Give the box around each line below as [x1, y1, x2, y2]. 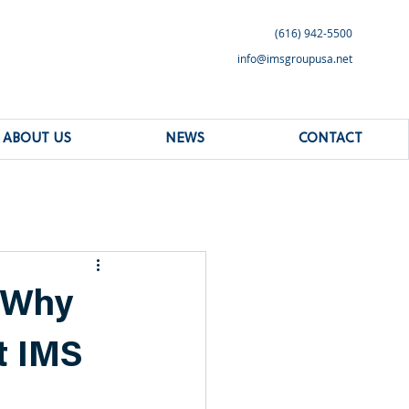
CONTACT [298, 131, 362, 147]
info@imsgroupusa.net [237, 51, 353, 66]
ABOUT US [2, 131, 71, 147]
